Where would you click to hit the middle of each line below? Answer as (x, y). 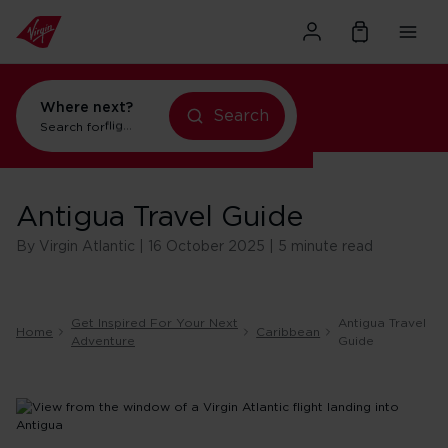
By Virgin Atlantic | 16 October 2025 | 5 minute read (194, 247)
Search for (72, 127)
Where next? (86, 108)
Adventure (103, 341)
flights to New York (164, 127)
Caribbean (288, 332)
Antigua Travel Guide (159, 218)
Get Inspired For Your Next (154, 323)
